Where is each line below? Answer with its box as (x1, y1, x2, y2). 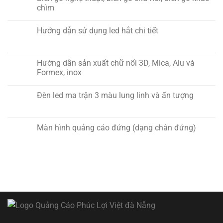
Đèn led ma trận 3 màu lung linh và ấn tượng (37, 91, 194, 101)
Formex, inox (37, 68, 82, 78)
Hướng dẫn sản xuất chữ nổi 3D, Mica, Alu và (37, 58, 195, 68)
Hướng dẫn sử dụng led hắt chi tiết (37, 26, 158, 36)
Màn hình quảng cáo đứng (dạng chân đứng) (37, 123, 196, 133)
